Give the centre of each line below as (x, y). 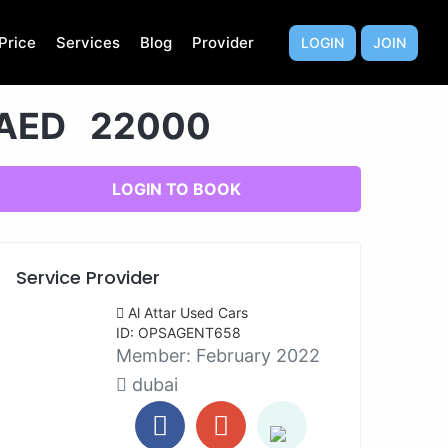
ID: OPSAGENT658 (178, 332)
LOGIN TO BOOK (176, 189)
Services (88, 42)
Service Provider (88, 277)
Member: (156, 355)
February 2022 (258, 355)
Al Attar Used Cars (188, 312)
